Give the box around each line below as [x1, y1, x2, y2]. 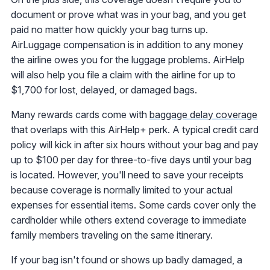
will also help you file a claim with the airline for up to [11, 69, 236, 81]
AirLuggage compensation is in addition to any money [11, 39, 243, 51]
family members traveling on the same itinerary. [11, 229, 213, 242]
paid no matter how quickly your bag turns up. [11, 24, 208, 36]
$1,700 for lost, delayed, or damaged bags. [11, 84, 197, 96]
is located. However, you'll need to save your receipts [11, 169, 243, 181]
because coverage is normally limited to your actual [11, 184, 233, 196]
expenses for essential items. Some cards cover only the [11, 199, 256, 212]
